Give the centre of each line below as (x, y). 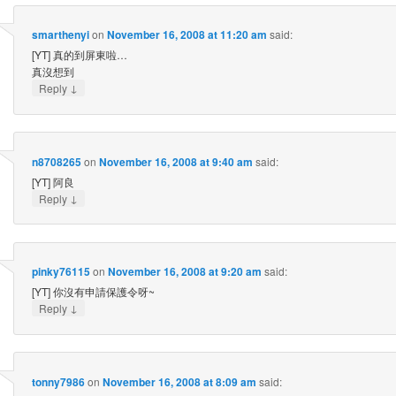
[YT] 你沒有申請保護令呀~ (93, 292)
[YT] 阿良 (53, 181)
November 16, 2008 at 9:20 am (184, 272)
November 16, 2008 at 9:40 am (175, 161)
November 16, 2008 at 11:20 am (187, 35)
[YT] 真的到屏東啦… (79, 55)
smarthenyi (60, 35)
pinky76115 (61, 272)
